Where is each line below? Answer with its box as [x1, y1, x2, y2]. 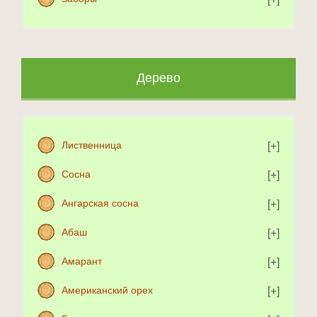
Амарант [62, 255, 102, 267]
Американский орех [62, 284, 153, 296]
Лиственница [62, 139, 122, 151]
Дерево [137, 71, 180, 85]
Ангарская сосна [62, 197, 139, 209]
